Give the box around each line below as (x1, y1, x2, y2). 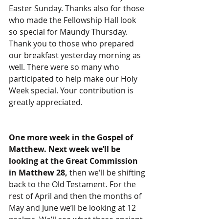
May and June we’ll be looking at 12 (9, 202, 138, 213)
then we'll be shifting (69, 167, 147, 178)
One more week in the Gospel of (9, 132, 135, 143)
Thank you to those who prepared (9, 38, 136, 49)
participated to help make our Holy (9, 73, 139, 84)
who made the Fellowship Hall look (9, 15, 138, 25)
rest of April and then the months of (9, 191, 143, 201)
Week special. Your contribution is (9, 85, 135, 96)
